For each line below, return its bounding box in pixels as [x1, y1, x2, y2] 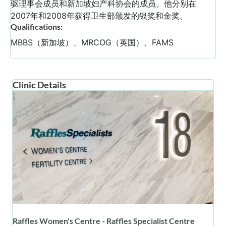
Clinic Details [13, 79, 66, 90]
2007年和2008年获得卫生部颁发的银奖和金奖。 [11, 11, 188, 21]
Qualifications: [11, 22, 63, 31]
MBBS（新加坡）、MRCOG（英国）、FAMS [11, 37, 174, 47]
